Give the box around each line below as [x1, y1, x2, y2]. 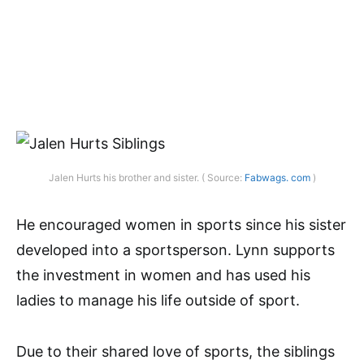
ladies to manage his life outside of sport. [16, 291, 300, 309]
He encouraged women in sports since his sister [16, 215, 346, 233]
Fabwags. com [244, 171, 310, 184]
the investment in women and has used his [16, 266, 310, 284]
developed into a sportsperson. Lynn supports [16, 240, 335, 258]
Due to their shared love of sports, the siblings [16, 342, 335, 360]
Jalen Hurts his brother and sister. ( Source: [48, 171, 245, 184]
